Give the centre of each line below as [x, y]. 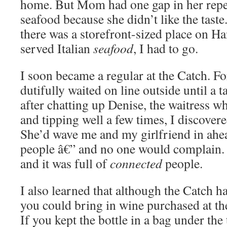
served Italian [57, 48]
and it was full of [65, 163]
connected [136, 163]
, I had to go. [166, 48]
